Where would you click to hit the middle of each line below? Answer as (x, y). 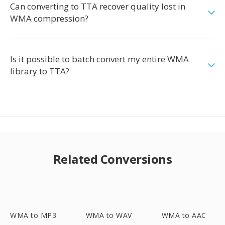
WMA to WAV (109, 215)
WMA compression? (49, 18)
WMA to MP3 (33, 215)
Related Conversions (113, 159)
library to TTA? (40, 71)
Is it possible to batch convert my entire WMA (99, 59)
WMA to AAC (184, 215)
